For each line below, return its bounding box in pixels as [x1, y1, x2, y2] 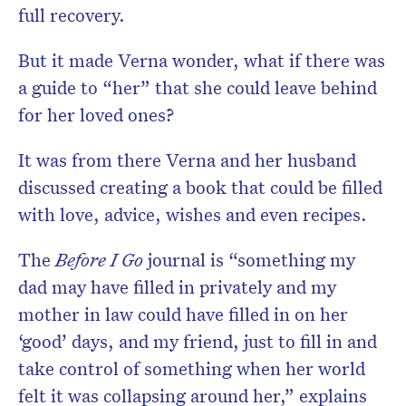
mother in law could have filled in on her [18, 302, 348, 326]
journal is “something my [143, 247, 355, 272]
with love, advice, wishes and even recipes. [18, 202, 367, 227]
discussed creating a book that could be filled [18, 175, 382, 199]
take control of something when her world [18, 356, 365, 381]
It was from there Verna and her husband [18, 148, 356, 172]
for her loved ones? [18, 102, 174, 127]
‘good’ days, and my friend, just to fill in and [18, 329, 377, 353]
